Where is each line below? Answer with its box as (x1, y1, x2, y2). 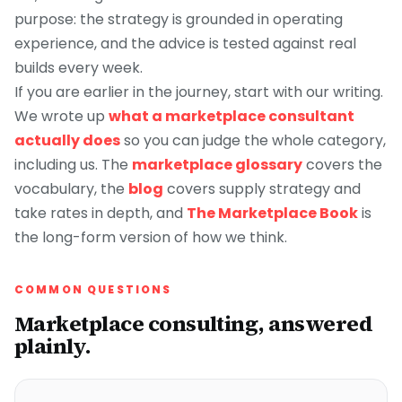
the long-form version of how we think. (14, 227, 287, 248)
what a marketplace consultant (109, 106, 354, 127)
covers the (306, 154, 382, 175)
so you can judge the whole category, (124, 130, 386, 151)
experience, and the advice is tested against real (14, 33, 356, 54)
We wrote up (14, 106, 105, 127)
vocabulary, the (14, 179, 125, 199)
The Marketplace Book (187, 203, 358, 223)
